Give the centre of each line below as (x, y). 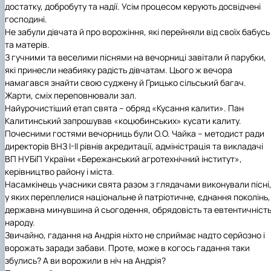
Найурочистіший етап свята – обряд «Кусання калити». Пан (124, 108)
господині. (26, 19)
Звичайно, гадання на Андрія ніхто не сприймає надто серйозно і (135, 235)
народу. (20, 223)
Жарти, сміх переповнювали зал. (71, 96)
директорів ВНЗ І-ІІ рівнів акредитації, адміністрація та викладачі (134, 146)
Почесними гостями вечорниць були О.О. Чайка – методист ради (135, 134)
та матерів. (27, 45)
